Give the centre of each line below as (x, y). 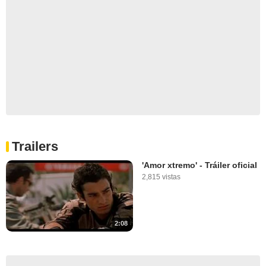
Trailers (35, 146)
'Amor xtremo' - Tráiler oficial (199, 165)
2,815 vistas (161, 177)
